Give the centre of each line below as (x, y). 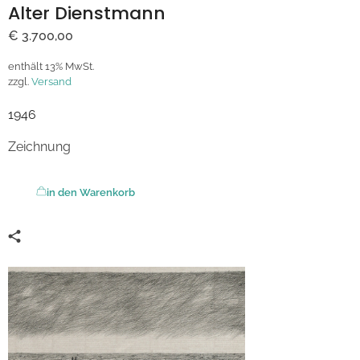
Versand (51, 81)
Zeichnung (39, 146)
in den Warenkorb (91, 192)
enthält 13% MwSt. (51, 66)
